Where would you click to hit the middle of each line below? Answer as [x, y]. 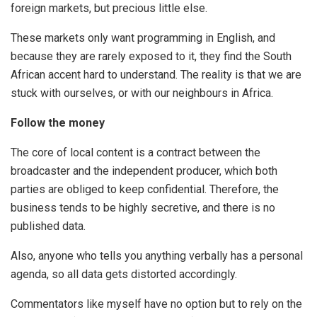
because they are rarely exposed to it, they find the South [151, 56]
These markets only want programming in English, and [143, 38]
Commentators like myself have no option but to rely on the [156, 304]
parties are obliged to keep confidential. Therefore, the [145, 189]
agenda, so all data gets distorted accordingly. [124, 274]
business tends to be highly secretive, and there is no [143, 207]
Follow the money [58, 122]
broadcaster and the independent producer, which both [144, 171]
